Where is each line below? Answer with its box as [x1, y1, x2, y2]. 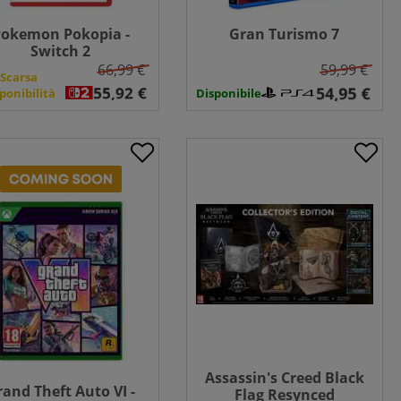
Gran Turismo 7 [229, 24, 340, 45]
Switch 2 [30, 41, 91, 62]
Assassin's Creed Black [204, 367, 364, 388]
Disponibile [195, 85, 261, 102]
